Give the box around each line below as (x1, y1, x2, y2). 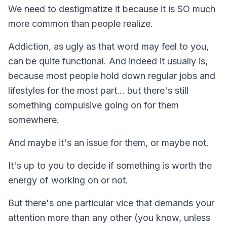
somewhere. (8, 114, 59, 125)
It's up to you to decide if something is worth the (8, 160, 212, 171)
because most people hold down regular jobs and (8, 70, 215, 81)
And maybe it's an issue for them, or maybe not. (8, 137, 209, 148)
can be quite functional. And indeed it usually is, (8, 55, 208, 66)
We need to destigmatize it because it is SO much (8, 3, 215, 14)
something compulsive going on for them (8, 99, 179, 110)
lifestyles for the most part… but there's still (8, 85, 188, 96)
